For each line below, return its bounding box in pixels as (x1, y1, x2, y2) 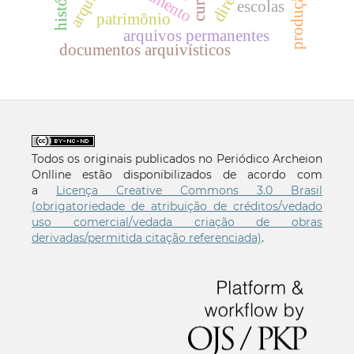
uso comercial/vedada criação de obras (31, 214, 323, 229)
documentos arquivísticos (58, 40, 232, 59)
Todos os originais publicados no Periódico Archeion (31, 151, 323, 166)
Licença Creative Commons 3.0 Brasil (56, 183, 323, 198)
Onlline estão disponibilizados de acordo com (31, 167, 323, 182)
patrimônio (96, 9, 171, 28)
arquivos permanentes (123, 25, 270, 45)
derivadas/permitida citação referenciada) (31, 230, 262, 245)
